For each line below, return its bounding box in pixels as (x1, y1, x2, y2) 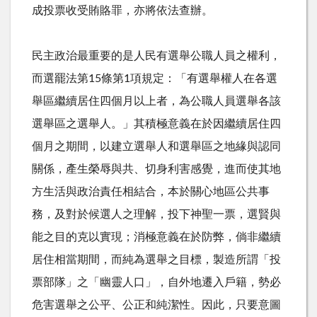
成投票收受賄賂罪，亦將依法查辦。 (32, 4, 213, 16)
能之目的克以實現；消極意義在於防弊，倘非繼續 (32, 231, 281, 243)
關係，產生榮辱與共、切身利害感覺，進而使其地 (32, 163, 281, 175)
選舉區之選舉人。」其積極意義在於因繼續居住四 (32, 117, 281, 129)
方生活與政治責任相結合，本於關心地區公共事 (32, 185, 270, 197)
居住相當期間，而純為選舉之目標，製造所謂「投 (32, 253, 281, 265)
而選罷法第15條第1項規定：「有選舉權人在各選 (32, 72, 277, 84)
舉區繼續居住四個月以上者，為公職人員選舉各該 (32, 95, 281, 107)
